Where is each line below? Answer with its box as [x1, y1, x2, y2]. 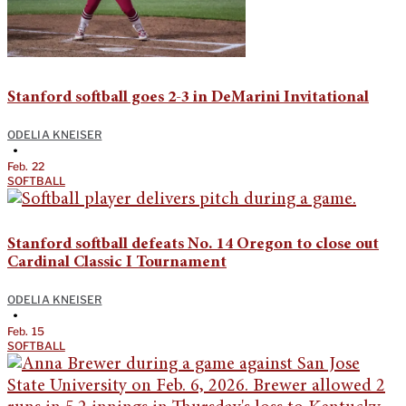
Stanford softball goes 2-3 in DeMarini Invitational [7, 89, 369, 106]
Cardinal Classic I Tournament [7, 254, 227, 271]
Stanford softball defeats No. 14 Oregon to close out [7, 236, 379, 253]
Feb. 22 [7, 159, 44, 173]
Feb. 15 [7, 324, 44, 338]
